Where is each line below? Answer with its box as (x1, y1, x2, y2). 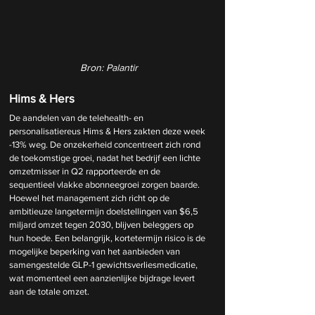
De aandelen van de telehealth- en (9, 112, 146, 123)
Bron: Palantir (80, 61, 138, 73)
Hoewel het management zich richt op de (9, 192, 172, 203)
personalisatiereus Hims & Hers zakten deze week (9, 125, 207, 136)
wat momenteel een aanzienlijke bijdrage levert (9, 272, 197, 283)
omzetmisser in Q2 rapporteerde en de (9, 165, 162, 176)
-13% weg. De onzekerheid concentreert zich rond (9, 139, 202, 150)
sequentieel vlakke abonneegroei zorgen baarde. (9, 179, 202, 190)
